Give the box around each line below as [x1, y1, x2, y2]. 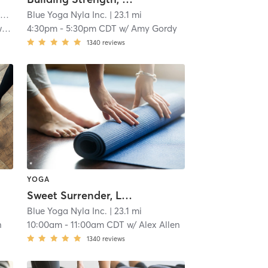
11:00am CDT [70, 219, 124, 231]
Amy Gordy [130, 22, 177, 34]
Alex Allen [138, 219, 180, 231]
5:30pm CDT [65, 22, 117, 34]
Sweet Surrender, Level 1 [121, 188, 132, 203]
